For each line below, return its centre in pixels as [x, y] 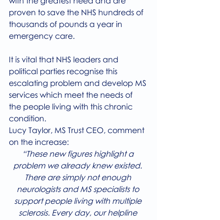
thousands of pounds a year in [67, 24]
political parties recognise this [64, 71]
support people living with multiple [79, 201]
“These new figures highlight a [79, 154]
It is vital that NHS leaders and [65, 60]
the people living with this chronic [72, 107]
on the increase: [39, 142]
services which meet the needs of [72, 95]
